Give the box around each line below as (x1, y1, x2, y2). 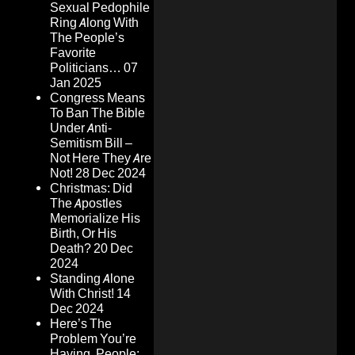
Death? (50, 241, 91, 257)
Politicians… (50, 60, 121, 76)
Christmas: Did (50, 181, 132, 197)
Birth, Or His (50, 226, 116, 242)
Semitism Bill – (50, 136, 132, 151)
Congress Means (50, 90, 145, 106)
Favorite (50, 45, 96, 61)
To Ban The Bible (50, 105, 145, 121)
